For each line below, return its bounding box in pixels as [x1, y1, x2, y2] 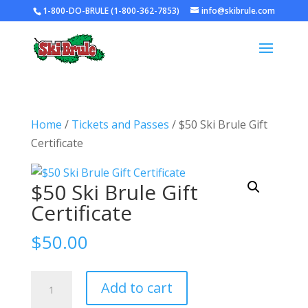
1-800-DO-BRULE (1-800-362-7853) [42, 5, 179, 16]
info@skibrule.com [201, 5, 275, 16]
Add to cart [100, 278, 173, 297]
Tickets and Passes [71, 117, 169, 132]
